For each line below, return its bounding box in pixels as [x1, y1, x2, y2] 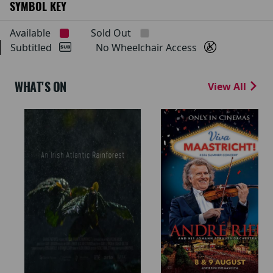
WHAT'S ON [15, 79, 66, 95]
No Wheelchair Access [95, 40, 204, 54]
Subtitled [10, 40, 59, 54]
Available [10, 26, 51, 40]
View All [208, 79, 249, 93]
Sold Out [91, 26, 131, 40]
